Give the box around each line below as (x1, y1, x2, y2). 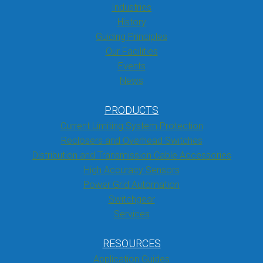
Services (113, 208, 150, 220)
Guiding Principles (96, 31, 167, 42)
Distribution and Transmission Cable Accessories (32, 150, 231, 161)
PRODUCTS (104, 104, 159, 116)
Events (117, 60, 146, 72)
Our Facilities (105, 46, 158, 57)
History (117, 16, 146, 28)
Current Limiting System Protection (60, 120, 203, 131)
